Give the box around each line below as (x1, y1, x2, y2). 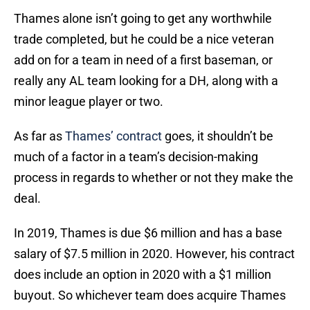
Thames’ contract (65, 129, 162, 144)
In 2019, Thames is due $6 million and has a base (14, 226, 282, 241)
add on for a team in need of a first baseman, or (14, 53, 273, 68)
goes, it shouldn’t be (162, 129, 273, 144)
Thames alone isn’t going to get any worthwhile (14, 11, 272, 26)
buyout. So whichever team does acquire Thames (14, 288, 286, 303)
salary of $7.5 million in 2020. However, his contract (14, 246, 295, 262)
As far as (14, 129, 65, 144)
